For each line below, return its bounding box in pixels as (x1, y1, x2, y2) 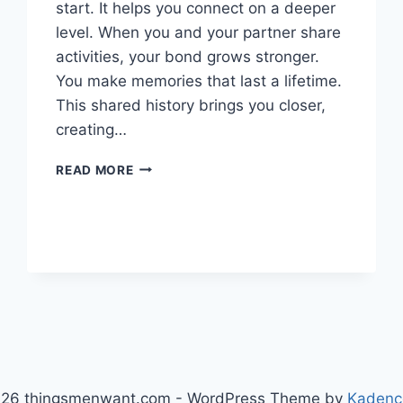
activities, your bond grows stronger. (56, 47, 320, 66)
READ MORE (56, 162, 134, 177)
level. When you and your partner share (56, 22, 342, 41)
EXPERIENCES (132, 233, 223, 248)
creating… (56, 120, 128, 139)
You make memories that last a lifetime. (56, 71, 343, 90)
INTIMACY (132, 176, 200, 192)
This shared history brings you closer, (56, 95, 327, 114)
